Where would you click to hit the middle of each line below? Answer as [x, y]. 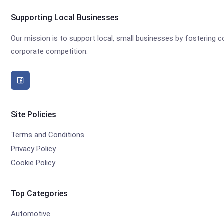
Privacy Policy [33, 149]
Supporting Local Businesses [65, 18]
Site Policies [34, 115]
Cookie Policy [33, 163]
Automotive [31, 214]
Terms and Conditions [48, 135]
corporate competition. [49, 51]
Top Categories [39, 194]
